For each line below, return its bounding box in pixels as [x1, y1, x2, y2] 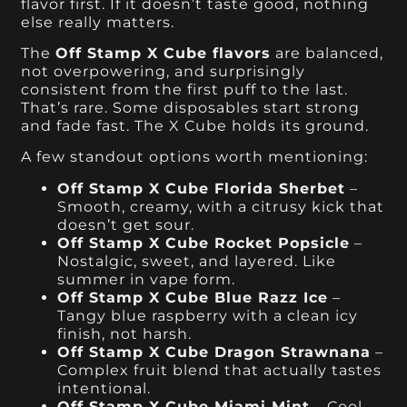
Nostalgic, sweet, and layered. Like [57, 252, 337, 270]
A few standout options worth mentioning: [21, 148, 369, 166]
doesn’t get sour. [57, 215, 195, 233]
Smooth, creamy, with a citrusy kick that [57, 197, 385, 215]
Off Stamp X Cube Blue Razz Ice [57, 288, 329, 306]
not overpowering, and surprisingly [21, 63, 306, 80]
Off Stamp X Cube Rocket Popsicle [57, 233, 351, 252]
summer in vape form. [57, 270, 236, 288]
